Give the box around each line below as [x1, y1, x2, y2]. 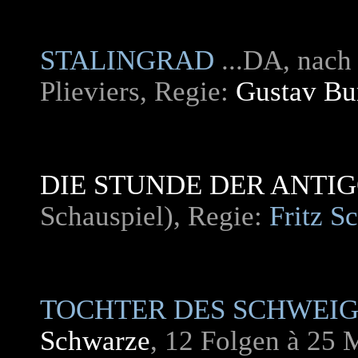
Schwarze [40, 325, 150, 356]
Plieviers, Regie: [40, 76, 236, 107]
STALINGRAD [40, 45, 214, 76]
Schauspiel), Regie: [40, 201, 269, 232]
